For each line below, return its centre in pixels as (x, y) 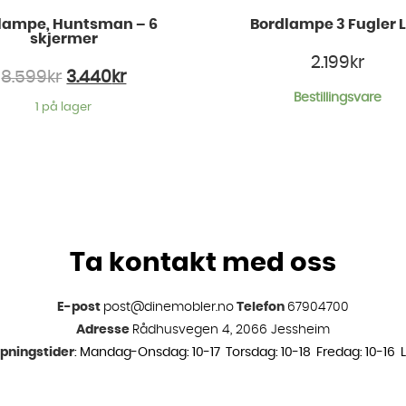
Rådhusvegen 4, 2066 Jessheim (231, 329)
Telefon (261, 307)
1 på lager (64, 107)
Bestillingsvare (338, 98)
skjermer (63, 39)
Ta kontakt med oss (203, 263)
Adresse (103, 329)
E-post (79, 307)
